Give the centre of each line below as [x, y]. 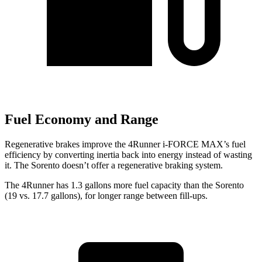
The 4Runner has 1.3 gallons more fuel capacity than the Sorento [124, 185]
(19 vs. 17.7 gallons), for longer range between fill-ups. [106, 195]
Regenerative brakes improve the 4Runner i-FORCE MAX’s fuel [125, 144]
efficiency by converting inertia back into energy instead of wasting [128, 154]
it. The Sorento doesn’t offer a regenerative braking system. [114, 165]
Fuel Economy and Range [82, 120]
